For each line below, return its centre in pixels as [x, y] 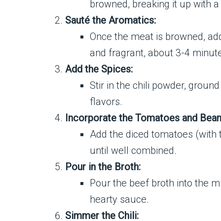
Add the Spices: [99, 69]
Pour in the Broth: [103, 167]
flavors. [106, 102]
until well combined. [133, 150]
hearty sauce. [119, 199]
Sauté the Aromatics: [110, 20]
